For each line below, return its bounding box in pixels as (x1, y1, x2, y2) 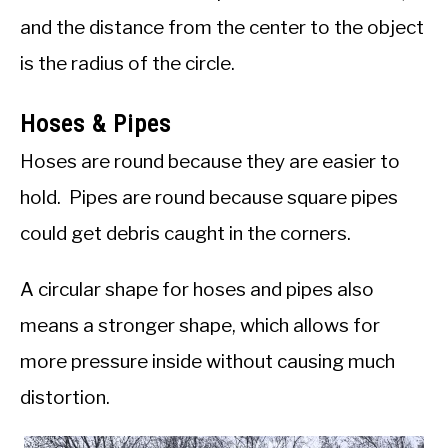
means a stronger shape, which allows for (20, 314, 380, 338)
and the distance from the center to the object (20, 16, 424, 40)
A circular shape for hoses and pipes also (20, 278, 374, 302)
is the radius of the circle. (20, 52, 235, 76)
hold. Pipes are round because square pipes (20, 186, 398, 210)
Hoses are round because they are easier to (20, 150, 400, 174)
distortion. (20, 386, 110, 410)
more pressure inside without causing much (20, 350, 395, 374)
